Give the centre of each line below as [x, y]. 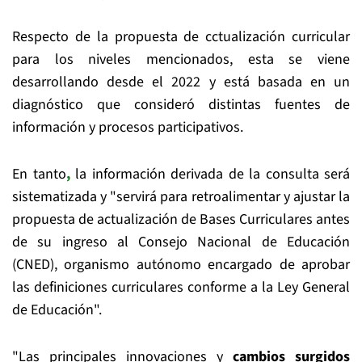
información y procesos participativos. [128, 127]
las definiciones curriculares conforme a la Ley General [181, 287]
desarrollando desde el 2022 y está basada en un [181, 82]
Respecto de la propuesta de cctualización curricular [181, 37]
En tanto [39, 174]
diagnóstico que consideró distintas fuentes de [181, 105]
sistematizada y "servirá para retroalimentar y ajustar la [181, 197]
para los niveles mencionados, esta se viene [181, 59]
